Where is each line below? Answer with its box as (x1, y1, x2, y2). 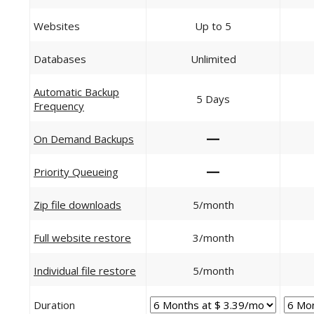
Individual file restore (34, 264, 136, 278)
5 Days (196, 92, 230, 106)
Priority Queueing (34, 165, 118, 179)
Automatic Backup (34, 85, 119, 99)
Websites (34, 19, 80, 33)
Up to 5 (195, 19, 231, 33)
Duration (34, 298, 75, 312)
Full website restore (34, 231, 131, 245)
